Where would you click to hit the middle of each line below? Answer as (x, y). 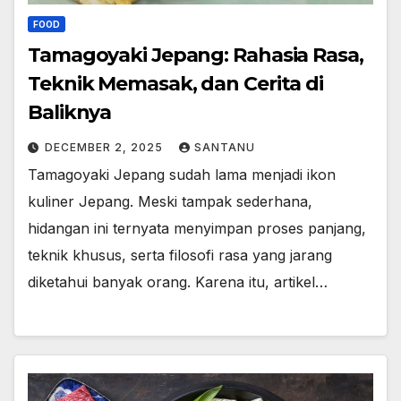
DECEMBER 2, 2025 (106, 147)
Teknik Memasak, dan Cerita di (176, 83)
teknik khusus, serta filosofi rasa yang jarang (180, 255)
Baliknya (70, 112)
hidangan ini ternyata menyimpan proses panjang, (197, 228)
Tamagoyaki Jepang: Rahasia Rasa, (196, 55)
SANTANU (225, 147)
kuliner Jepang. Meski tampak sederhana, (170, 201)
